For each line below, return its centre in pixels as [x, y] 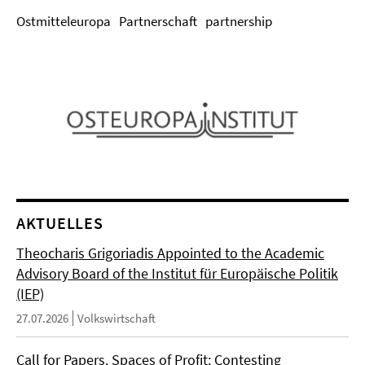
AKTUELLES [60, 223]
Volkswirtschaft [117, 318]
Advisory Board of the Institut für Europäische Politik [177, 273]
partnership [239, 21]
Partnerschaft [158, 21]
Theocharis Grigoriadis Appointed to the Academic [170, 253]
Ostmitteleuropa [64, 21]
